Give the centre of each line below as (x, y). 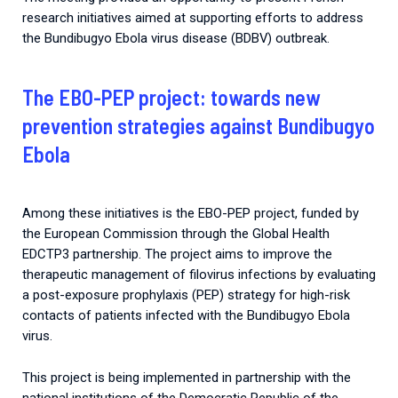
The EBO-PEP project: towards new (171, 97)
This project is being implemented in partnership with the (187, 377)
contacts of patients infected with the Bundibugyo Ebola (186, 315)
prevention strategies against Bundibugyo (199, 125)
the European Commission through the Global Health (176, 233)
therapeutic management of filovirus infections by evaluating (199, 274)
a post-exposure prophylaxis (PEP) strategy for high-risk (186, 295)
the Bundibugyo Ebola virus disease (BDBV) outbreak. (176, 38)
